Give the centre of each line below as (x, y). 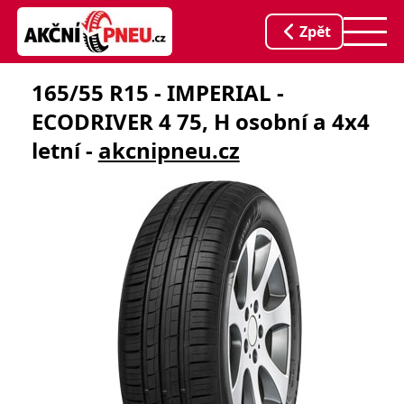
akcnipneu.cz (169, 150)
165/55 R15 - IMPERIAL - (157, 92)
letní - (64, 150)
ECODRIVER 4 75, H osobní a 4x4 (200, 121)
